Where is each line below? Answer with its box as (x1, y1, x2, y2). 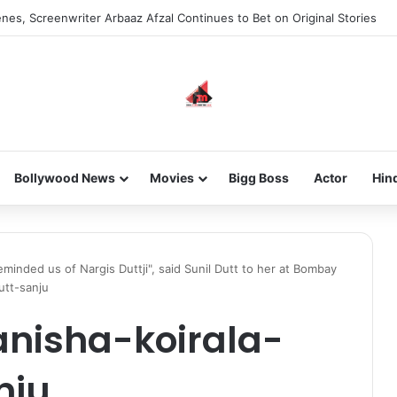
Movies (149, 170, 194, 185)
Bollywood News (13, 170, 115, 185)
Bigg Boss (228, 170, 289, 185)
